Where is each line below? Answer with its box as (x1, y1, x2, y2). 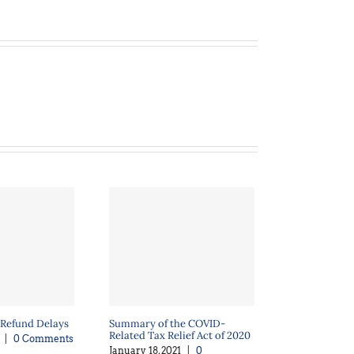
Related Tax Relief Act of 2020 (109, 329, 250, 342)
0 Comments (13, 333, 73, 345)
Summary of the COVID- (109, 317, 225, 330)
